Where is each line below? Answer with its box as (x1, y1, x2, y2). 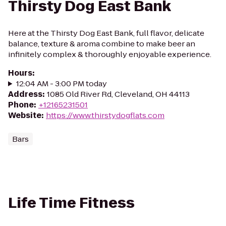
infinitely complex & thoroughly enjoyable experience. (8, 49, 211, 60)
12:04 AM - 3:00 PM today (16, 78, 107, 89)
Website (8, 110, 41, 121)
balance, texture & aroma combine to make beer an (8, 38, 195, 49)
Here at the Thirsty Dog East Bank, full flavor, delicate (8, 28, 204, 38)
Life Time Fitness (8, 193, 135, 213)
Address (8, 89, 42, 99)
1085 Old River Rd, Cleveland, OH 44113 (47, 89, 190, 99)
